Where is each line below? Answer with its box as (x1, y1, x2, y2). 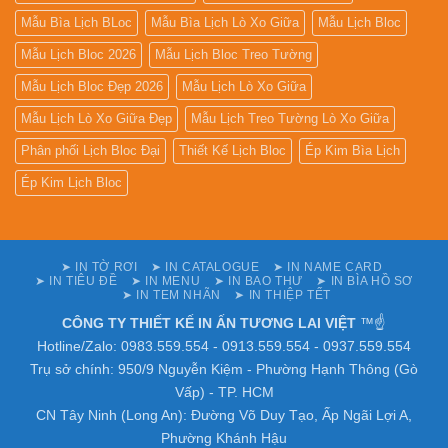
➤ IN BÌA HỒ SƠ (316, 273, 414, 288)
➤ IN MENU (130, 273, 201, 288)
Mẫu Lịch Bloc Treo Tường (155, 46, 312, 62)
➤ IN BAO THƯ (213, 273, 304, 288)
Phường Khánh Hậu (161, 429, 287, 446)
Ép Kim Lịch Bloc (21, 174, 122, 190)
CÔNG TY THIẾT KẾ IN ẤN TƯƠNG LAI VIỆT (62, 314, 356, 331)
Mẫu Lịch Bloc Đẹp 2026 (21, 78, 163, 94)
